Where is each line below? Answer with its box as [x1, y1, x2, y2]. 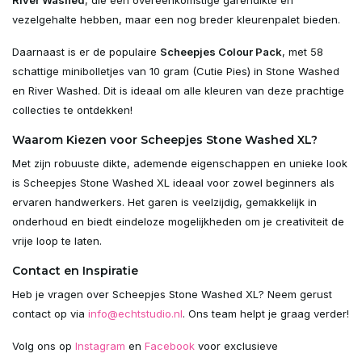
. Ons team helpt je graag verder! [183, 306, 349, 320]
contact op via [12, 306, 88, 320]
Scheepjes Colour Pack [160, 44, 282, 58]
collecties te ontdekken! [12, 103, 133, 116]
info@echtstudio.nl [88, 306, 183, 320]
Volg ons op [12, 339, 75, 352]
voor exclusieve [195, 339, 278, 352]
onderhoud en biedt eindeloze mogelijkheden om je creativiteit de [12, 214, 344, 228]
